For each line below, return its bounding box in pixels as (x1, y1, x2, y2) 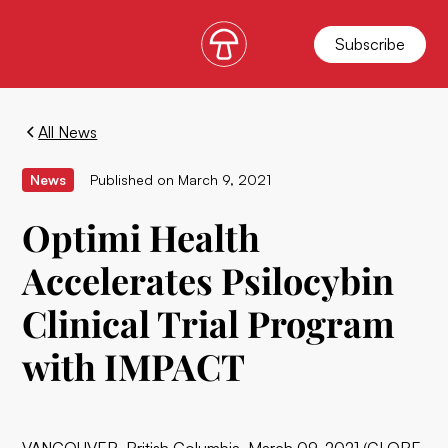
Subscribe (334, 33, 405, 54)
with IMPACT (22, 342, 246, 390)
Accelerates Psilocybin (22, 256, 395, 304)
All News (38, 122, 98, 142)
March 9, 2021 (178, 171, 272, 188)
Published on (90, 171, 175, 188)
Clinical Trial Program (22, 299, 396, 347)
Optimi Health (22, 213, 261, 261)
